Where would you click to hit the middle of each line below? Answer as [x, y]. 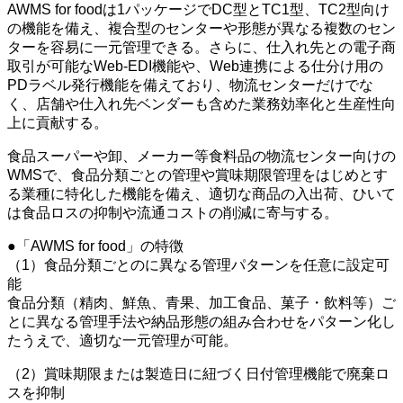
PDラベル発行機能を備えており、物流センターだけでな [190, 85]
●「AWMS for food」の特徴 [95, 246]
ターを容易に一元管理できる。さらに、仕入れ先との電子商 [201, 48]
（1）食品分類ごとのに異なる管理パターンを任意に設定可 [198, 265]
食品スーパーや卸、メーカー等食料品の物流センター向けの [201, 157]
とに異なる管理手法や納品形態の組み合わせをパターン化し [201, 322]
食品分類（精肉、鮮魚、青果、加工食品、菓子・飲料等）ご [201, 303]
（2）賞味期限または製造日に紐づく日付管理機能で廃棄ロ [198, 374]
